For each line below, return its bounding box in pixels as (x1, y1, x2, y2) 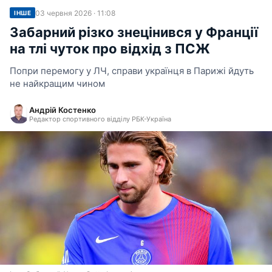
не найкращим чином (10, 78, 105, 89)
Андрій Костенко (29, 105, 96, 115)
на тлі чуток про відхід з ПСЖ (10, 41, 210, 56)
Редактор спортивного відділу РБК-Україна (29, 115, 171, 123)
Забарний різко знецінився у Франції (10, 24, 258, 40)
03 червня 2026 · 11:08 (35, 8, 115, 18)
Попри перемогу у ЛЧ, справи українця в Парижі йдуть (10, 65, 254, 76)
